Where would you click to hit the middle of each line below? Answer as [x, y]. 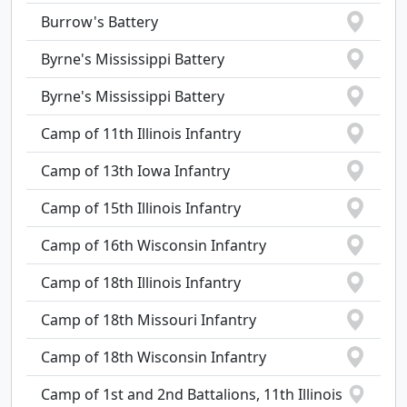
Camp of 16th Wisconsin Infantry [154, 245]
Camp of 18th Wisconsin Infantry [154, 357]
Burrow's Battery [99, 22]
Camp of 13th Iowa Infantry [135, 171]
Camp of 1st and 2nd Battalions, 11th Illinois [192, 394]
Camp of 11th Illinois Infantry [141, 134]
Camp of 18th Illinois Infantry [141, 283]
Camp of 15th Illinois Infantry [141, 208]
